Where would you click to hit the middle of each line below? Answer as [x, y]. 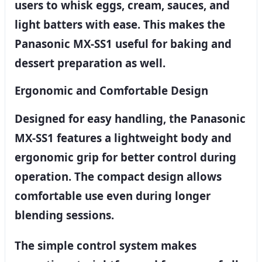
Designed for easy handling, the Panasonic [130, 119]
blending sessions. [64, 215]
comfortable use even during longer [113, 196]
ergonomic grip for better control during [125, 157]
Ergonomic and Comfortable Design [111, 91]
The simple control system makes [106, 245]
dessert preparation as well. [90, 63]
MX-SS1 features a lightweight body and [123, 138]
